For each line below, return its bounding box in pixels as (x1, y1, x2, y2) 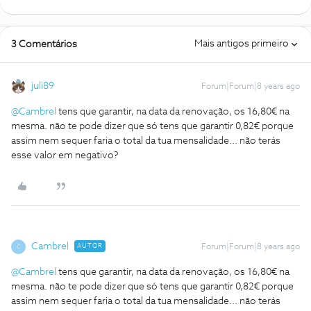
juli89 (31, 81, 54, 91)
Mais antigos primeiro (194, 39, 289, 49)
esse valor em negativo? (11, 151, 119, 160)
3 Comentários (11, 40, 77, 49)
